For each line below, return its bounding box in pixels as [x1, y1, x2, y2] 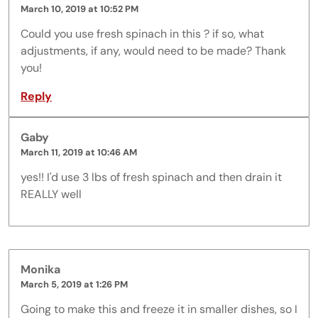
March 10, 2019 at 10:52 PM [21, 3, 138, 16]
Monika [21, 262, 60, 278]
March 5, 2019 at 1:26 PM [21, 278, 128, 291]
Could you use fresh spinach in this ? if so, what [21, 26, 264, 42]
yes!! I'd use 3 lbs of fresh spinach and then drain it [21, 170, 282, 185]
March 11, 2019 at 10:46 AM [21, 146, 137, 159]
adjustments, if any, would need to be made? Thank [21, 43, 286, 59]
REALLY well [21, 187, 82, 202]
